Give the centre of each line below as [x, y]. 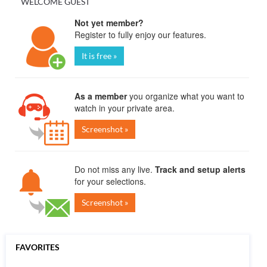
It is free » [99, 56]
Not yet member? [109, 23]
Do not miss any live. [115, 169]
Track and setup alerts [200, 169]
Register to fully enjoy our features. [140, 35]
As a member [101, 96]
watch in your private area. [125, 108]
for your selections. [110, 181]
